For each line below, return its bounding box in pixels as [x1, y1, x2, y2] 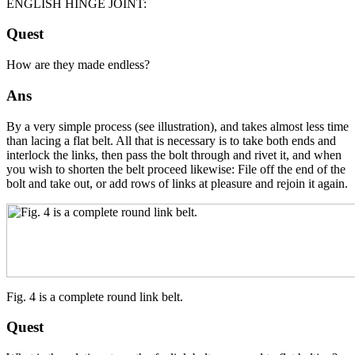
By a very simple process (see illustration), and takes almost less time [6, 119, 349, 133]
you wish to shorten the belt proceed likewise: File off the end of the [6, 162, 345, 176]
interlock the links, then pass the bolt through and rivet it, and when [6, 147, 342, 162]
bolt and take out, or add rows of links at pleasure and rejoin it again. [6, 176, 348, 190]
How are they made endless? [6, 58, 150, 72]
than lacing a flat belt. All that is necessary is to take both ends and [6, 133, 336, 147]
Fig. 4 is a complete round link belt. [6, 289, 183, 303]
